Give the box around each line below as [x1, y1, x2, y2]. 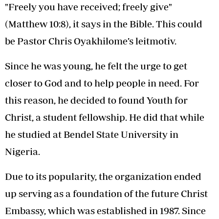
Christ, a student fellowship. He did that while [5, 111, 204, 123]
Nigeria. [5, 145, 40, 157]
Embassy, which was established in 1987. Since [5, 204, 206, 216]
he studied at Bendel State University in [5, 128, 178, 140]
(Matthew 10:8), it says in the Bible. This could [5, 18, 202, 29]
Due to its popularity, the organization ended [5, 170, 201, 182]
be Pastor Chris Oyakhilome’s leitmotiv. [5, 35, 176, 46]
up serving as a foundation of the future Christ [5, 187, 208, 199]
